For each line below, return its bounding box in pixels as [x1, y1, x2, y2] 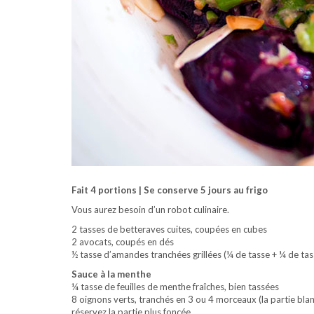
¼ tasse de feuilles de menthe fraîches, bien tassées [71, 281, 279, 292]
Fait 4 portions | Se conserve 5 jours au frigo [71, 184, 268, 196]
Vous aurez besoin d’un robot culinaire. [71, 204, 229, 215]
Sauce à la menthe [71, 268, 151, 280]
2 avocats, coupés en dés [71, 236, 174, 247]
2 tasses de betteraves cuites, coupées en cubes [71, 224, 267, 235]
